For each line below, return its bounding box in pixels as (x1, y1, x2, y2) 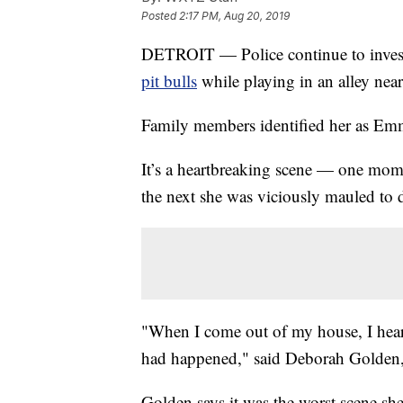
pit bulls (141, 69, 197, 93)
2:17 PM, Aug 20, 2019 (179, 9, 290, 23)
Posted (141, 9, 179, 23)
